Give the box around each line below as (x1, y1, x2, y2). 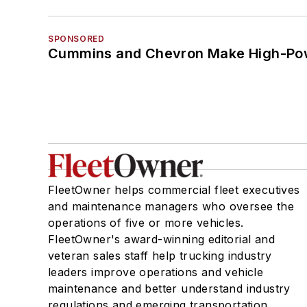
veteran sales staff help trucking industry (48, 248, 272, 262)
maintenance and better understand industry (48, 281, 291, 295)
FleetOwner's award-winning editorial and (48, 232, 275, 246)
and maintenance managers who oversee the (48, 199, 294, 213)
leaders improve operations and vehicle (48, 265, 264, 279)
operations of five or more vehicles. (48, 215, 244, 230)
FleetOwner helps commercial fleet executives (48, 182, 300, 197)
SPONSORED (48, 33, 105, 44)
